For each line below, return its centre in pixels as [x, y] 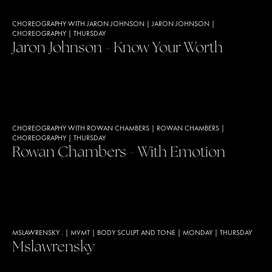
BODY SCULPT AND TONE [136, 233]
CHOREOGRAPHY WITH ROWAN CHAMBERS [81, 129]
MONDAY [198, 233]
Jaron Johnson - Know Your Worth [117, 48]
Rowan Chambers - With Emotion [119, 153]
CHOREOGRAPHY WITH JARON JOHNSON [78, 24]
